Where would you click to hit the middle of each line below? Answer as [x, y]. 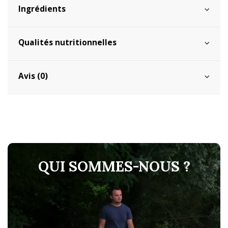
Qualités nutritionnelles [67, 43]
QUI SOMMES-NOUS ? [114, 167]
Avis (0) [33, 76]
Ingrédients [42, 9]
